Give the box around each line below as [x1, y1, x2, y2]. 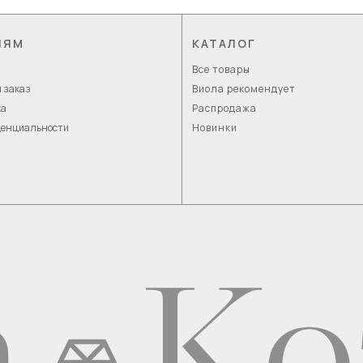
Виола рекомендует [192, 82, 297, 96]
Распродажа [192, 101, 258, 116]
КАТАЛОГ [192, 36, 257, 52]
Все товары [192, 62, 251, 77]
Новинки [192, 121, 238, 135]
